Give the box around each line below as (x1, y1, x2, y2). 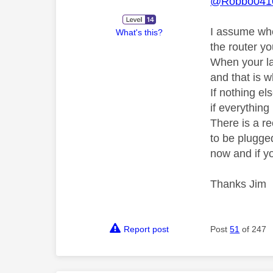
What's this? (116, 27, 163, 37)
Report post (124, 224, 169, 234)
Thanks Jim (210, 177, 267, 190)
